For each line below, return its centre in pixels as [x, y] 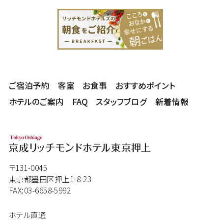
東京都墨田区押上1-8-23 [50, 179]
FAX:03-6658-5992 [40, 190]
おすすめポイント [146, 85]
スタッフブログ [122, 101]
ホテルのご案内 [36, 101]
